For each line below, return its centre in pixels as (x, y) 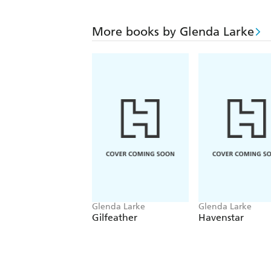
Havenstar (221, 218)
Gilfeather (115, 218)
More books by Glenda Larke (173, 32)
